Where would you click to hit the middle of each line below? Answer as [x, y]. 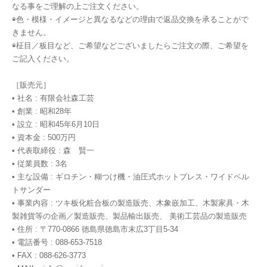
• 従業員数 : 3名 [40, 164]
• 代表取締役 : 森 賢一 [53, 151]
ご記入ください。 [43, 59]
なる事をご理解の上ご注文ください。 [78, 7]
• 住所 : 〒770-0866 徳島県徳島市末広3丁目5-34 [95, 229]
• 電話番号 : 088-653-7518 [57, 243]
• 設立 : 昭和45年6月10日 [56, 125]
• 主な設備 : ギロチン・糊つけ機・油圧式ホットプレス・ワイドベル [131, 177]
